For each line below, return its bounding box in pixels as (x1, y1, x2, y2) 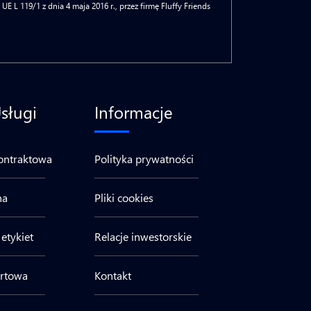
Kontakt (94, 268, 132, 283)
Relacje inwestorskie (94, 229, 192, 244)
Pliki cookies (94, 190, 154, 205)
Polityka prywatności (94, 151, 194, 166)
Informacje (94, 101, 174, 123)
